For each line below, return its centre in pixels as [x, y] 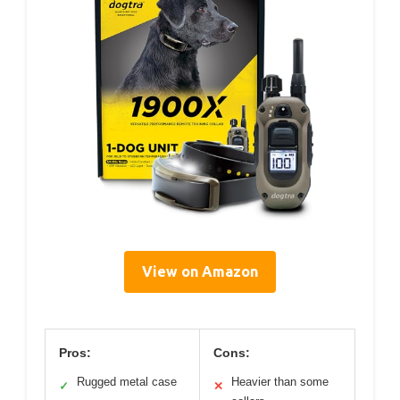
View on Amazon [200, 272]
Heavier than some [280, 382]
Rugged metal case [127, 382]
